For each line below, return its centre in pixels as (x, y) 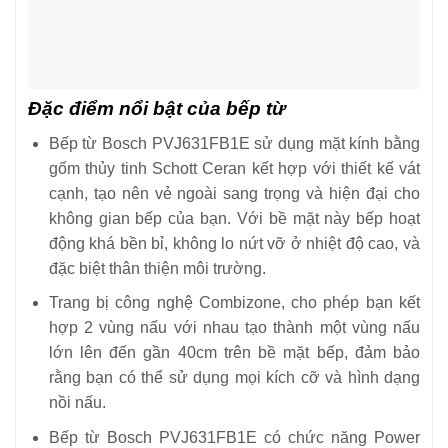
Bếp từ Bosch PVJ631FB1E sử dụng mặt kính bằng (234, 143)
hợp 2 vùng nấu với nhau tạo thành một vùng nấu (234, 328)
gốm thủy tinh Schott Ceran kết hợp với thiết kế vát (234, 168)
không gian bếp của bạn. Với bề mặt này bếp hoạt (234, 218)
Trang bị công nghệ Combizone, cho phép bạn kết (234, 303)
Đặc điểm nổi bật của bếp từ (157, 109)
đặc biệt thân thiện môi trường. (157, 268)
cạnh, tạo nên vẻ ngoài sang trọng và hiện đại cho (234, 193)
